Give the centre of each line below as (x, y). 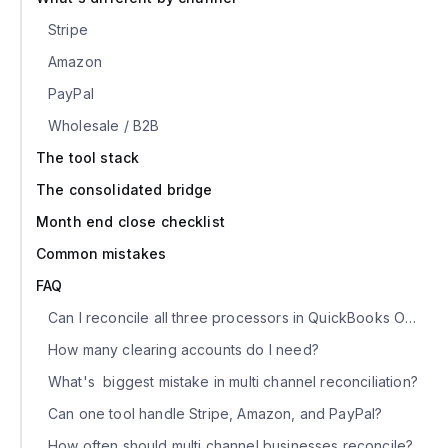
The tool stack (88, 158)
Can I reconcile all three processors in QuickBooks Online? (227, 318)
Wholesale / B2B (104, 126)
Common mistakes (101, 254)
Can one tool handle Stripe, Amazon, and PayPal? (215, 414)
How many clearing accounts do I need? (183, 350)
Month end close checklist (130, 222)
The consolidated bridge (124, 190)
